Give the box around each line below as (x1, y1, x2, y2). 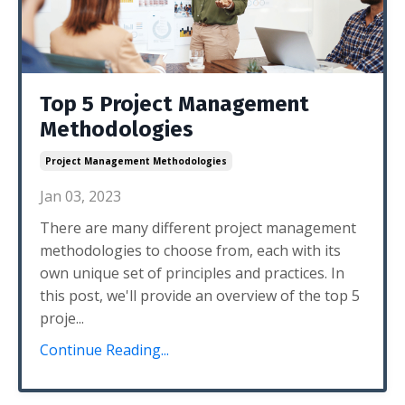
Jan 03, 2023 (40, 186, 121, 206)
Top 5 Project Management (40, 91, 309, 117)
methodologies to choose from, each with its (40, 240, 341, 260)
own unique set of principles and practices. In (40, 263, 344, 283)
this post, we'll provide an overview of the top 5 (40, 286, 360, 306)
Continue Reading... (40, 340, 169, 360)
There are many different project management (40, 218, 356, 238)
